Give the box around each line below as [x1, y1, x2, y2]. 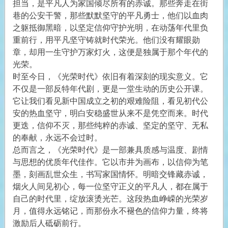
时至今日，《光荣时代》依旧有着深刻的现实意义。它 [12, 72, 208, 82]
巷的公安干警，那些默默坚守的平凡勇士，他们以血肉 [12, 11, 208, 21]
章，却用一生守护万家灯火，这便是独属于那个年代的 [12, 47, 208, 58]
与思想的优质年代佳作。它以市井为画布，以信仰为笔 [12, 157, 208, 167]
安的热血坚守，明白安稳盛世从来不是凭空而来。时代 [12, 108, 208, 119]
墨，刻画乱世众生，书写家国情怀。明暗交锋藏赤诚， [12, 169, 208, 180]
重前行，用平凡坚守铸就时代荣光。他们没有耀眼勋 [12, 35, 200, 45]
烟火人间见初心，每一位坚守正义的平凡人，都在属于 [12, 182, 208, 192]
